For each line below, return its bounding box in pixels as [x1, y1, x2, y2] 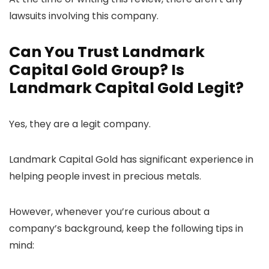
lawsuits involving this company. [9, 9, 159, 23]
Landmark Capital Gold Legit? [9, 77, 244, 99]
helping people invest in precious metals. [9, 169, 204, 184]
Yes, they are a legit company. [9, 117, 151, 131]
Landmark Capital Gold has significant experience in [9, 153, 253, 167]
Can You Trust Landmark [9, 41, 205, 63]
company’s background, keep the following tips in [9, 222, 243, 236]
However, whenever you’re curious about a [9, 205, 210, 219]
